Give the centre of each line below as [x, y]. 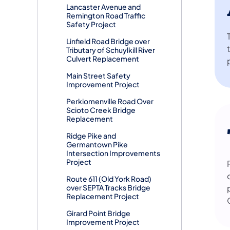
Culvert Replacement [103, 58]
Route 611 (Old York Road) [109, 178]
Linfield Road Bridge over [108, 41]
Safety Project [91, 24]
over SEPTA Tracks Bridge [108, 187]
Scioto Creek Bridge [101, 110]
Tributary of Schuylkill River [111, 50]
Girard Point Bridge [98, 213]
